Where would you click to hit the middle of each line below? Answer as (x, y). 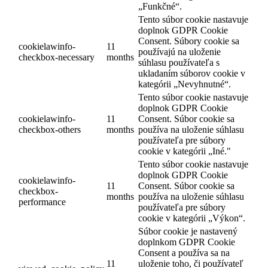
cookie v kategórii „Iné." (185, 151)
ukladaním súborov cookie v (192, 73)
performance (42, 202)
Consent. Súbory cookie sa (189, 41)
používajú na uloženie (179, 51)
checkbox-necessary (57, 57)
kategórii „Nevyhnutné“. (185, 84)
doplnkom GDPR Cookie (187, 242)
